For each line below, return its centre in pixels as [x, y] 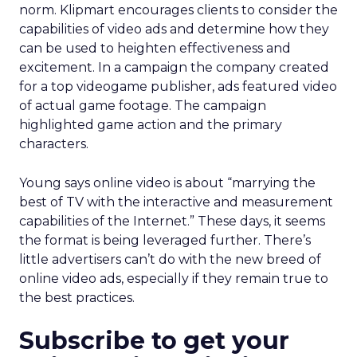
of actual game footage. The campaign [143, 106]
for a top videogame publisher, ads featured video [178, 86]
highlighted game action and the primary [151, 125]
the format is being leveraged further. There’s [165, 240]
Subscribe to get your [154, 341]
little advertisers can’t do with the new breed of [170, 259]
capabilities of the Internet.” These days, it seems [172, 221]
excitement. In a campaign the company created [174, 67]
